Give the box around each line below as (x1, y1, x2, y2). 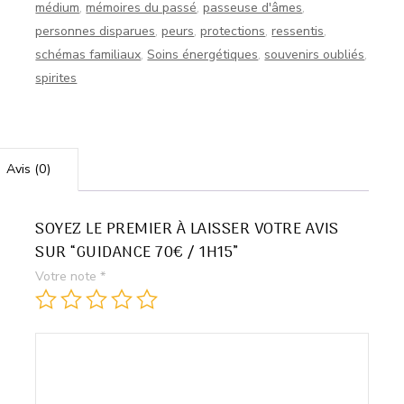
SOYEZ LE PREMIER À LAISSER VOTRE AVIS (35, 216, 339, 243)
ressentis (271, 23, 325, 41)
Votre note (35, 268, 100, 286)
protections (200, 23, 266, 41)
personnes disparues (35, 23, 156, 41)
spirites (35, 69, 78, 87)
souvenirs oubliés (264, 46, 365, 64)
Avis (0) (5, 161, 50, 179)
